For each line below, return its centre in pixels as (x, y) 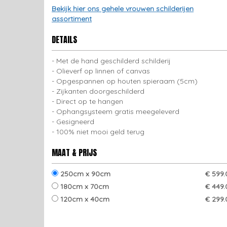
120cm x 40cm (84, 199)
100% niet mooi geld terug (100, 132)
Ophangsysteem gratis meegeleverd (118, 111)
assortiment (72, 19)
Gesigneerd (75, 122)
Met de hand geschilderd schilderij (113, 61)
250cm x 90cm (84, 174)
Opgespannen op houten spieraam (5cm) (127, 81)
